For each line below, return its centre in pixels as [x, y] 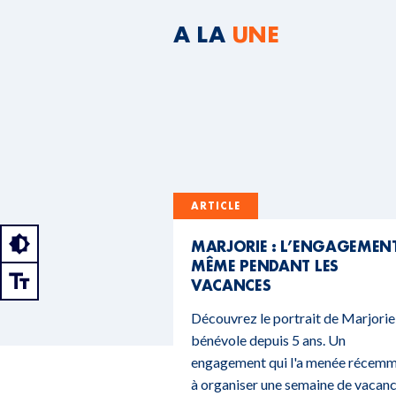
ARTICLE [216, 206]
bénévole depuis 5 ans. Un [268, 340]
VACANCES [231, 286]
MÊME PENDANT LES [265, 266]
